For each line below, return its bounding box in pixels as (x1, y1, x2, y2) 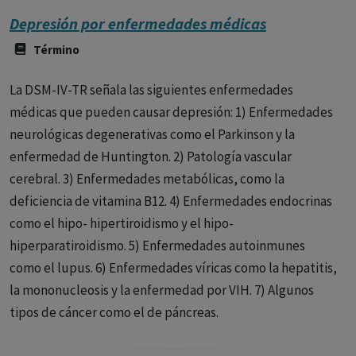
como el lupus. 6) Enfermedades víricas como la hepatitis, (10, 259, 337, 277)
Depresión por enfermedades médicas (10, 14, 266, 33)
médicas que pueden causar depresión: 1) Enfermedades (10, 103, 333, 121)
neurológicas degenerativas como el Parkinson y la (10, 126, 295, 143)
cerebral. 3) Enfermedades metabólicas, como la (10, 170, 284, 188)
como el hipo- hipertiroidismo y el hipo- (10, 215, 234, 232)
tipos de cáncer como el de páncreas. (10, 304, 219, 321)
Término (33, 42, 79, 57)
